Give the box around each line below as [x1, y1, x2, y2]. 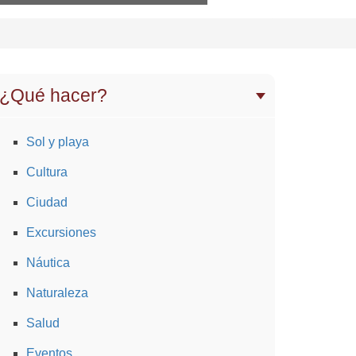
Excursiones [26, 226, 96, 240]
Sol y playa [26, 135, 89, 149]
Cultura [26, 165, 68, 180]
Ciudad [26, 195, 68, 210]
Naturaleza [26, 286, 88, 300]
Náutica [26, 256, 70, 270]
